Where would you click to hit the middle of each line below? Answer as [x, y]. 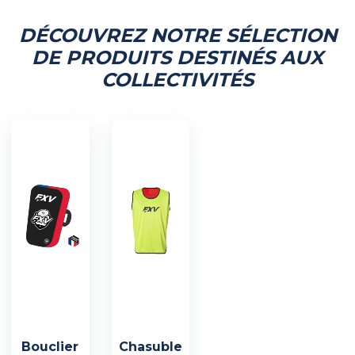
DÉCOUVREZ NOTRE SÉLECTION [177, 35]
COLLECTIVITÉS [177, 79]
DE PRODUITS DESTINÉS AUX [177, 57]
